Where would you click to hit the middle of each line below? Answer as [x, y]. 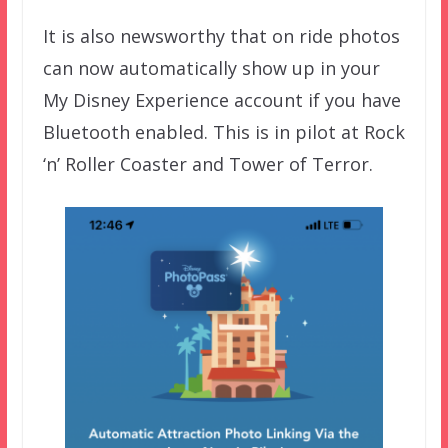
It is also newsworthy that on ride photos [221, 35]
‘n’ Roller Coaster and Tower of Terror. [207, 163]
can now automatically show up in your [211, 67]
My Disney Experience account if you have [221, 99]
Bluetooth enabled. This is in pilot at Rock [223, 131]
